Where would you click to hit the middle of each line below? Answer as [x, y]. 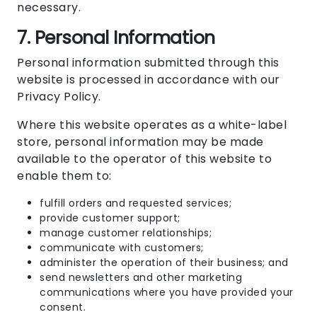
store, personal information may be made [140, 142]
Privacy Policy [58, 97]
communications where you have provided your [167, 293]
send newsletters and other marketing [141, 278]
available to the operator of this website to [144, 159]
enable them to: [64, 176]
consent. [63, 307]
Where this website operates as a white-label [152, 125]
